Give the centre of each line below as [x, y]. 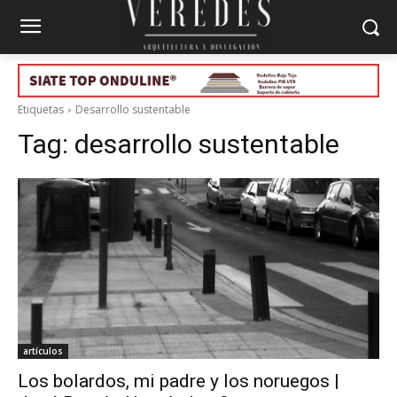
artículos [43, 350]
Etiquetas [41, 109]
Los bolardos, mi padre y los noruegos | [179, 381]
